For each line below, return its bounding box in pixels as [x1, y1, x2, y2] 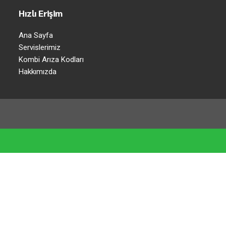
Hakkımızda [19, 67, 57, 76]
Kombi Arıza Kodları [19, 54, 84, 64]
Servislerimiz [19, 42, 61, 52]
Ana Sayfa [19, 30, 53, 40]
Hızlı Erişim [19, 7, 63, 19]
